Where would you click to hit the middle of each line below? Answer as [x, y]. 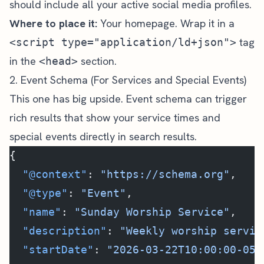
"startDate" [52, 250]
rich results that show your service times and [115, 118]
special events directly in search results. [103, 136]
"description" [58, 231]
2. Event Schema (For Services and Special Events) [128, 80]
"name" [35, 212]
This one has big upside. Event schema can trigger [128, 99]
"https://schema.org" [165, 174]
